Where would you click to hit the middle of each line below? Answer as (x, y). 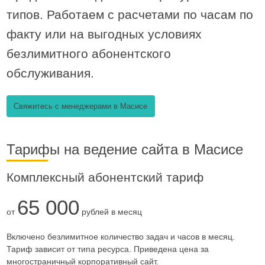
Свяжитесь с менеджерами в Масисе (81, 106)
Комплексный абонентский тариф (105, 177)
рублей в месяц (110, 212)
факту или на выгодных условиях (104, 34)
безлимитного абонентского (88, 54)
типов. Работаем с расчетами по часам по (130, 14)
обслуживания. (50, 73)
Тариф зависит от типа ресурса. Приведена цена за (107, 249)
